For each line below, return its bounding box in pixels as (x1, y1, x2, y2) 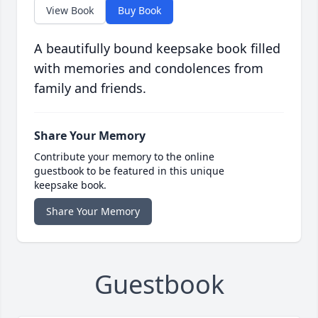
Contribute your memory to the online (34, 150, 214, 164)
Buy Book (118, 4, 161, 18)
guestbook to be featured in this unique (34, 164, 224, 178)
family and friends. (34, 79, 146, 97)
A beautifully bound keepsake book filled (34, 40, 280, 57)
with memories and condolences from (34, 60, 263, 77)
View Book (46, 4, 94, 18)
